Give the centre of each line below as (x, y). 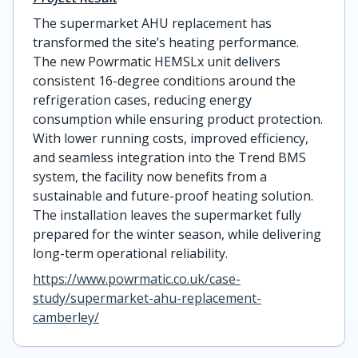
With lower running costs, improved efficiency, (171, 138)
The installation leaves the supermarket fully (167, 215)
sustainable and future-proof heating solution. (173, 195)
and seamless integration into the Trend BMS (169, 157)
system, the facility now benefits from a (150, 176)
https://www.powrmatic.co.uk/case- (137, 278)
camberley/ (66, 317)
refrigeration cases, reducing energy (142, 99)
